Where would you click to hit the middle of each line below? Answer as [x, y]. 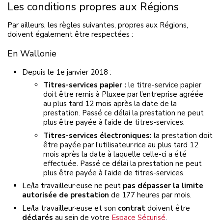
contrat [133, 208]
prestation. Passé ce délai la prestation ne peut [123, 113]
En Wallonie [33, 53]
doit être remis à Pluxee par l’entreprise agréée [123, 94]
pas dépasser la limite [163, 186]
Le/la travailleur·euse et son [70, 208]
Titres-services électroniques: [98, 135]
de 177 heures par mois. [151, 195]
